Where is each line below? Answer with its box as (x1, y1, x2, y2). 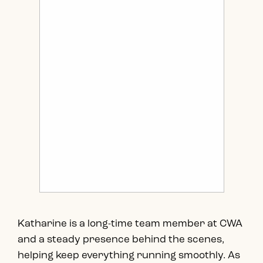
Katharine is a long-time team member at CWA (18, 218, 242, 229)
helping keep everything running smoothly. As (18, 250, 240, 261)
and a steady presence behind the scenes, (18, 234, 224, 245)
